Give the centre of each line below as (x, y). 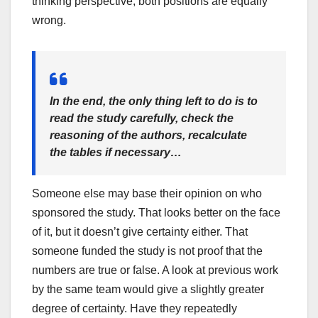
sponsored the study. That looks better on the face (156, 213)
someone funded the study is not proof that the (147, 251)
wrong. (49, 20)
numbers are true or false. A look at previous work (155, 270)
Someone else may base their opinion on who (147, 194)
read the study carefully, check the (142, 118)
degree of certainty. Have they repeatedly (135, 309)
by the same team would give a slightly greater (148, 290)
